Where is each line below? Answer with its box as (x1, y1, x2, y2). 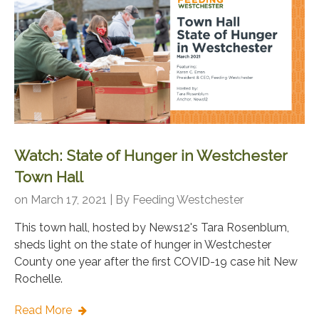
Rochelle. (14, 272, 63, 286)
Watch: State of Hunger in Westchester (14, 147, 288, 165)
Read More (14, 303, 75, 318)
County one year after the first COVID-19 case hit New (14, 255, 298, 269)
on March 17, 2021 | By (14, 193, 132, 207)
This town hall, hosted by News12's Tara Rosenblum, (14, 221, 289, 235)
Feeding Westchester (132, 193, 244, 207)
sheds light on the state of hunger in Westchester (14, 238, 271, 252)
